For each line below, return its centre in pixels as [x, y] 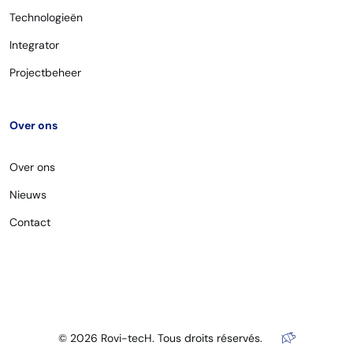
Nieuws [28, 195]
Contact [30, 223]
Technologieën [46, 18]
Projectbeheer [45, 73]
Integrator [34, 45]
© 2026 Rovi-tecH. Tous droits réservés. [160, 338]
